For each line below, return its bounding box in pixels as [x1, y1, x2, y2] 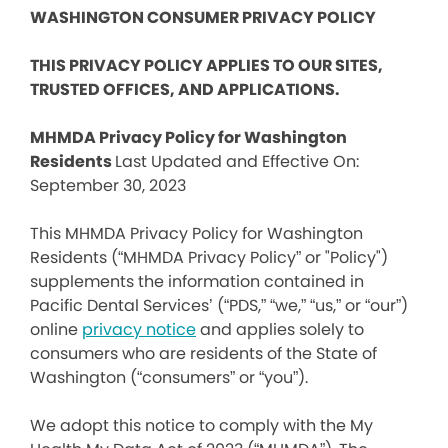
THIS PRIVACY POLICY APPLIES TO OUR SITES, [30, 54, 383, 77]
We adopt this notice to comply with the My [30, 414, 373, 437]
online [30, 318, 82, 341]
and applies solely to [196, 318, 364, 341]
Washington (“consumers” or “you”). [30, 366, 308, 389]
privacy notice [82, 318, 196, 341]
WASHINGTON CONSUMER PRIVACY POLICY [30, 6, 376, 29]
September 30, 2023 [30, 174, 186, 197]
